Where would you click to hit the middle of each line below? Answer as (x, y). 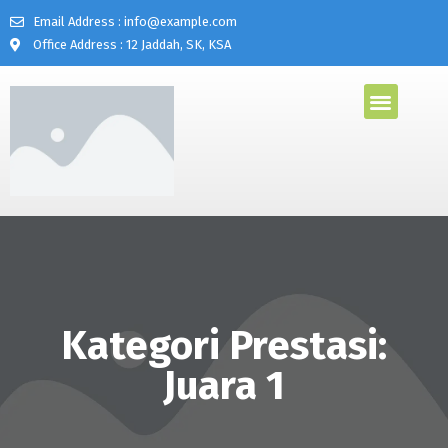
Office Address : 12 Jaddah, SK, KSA (131, 44)
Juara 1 (224, 385)
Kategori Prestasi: (224, 345)
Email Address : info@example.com (134, 21)
